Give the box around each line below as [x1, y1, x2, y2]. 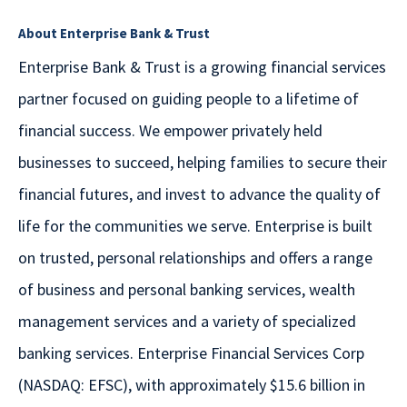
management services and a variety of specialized [18, 311, 356, 333]
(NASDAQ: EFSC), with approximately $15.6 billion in [18, 374, 365, 396]
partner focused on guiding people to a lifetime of [18, 88, 359, 110]
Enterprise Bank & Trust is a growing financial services [18, 56, 386, 78]
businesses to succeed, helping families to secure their [18, 152, 387, 174]
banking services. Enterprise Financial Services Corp [18, 342, 364, 364]
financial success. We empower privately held [18, 120, 323, 142]
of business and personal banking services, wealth [18, 279, 355, 301]
